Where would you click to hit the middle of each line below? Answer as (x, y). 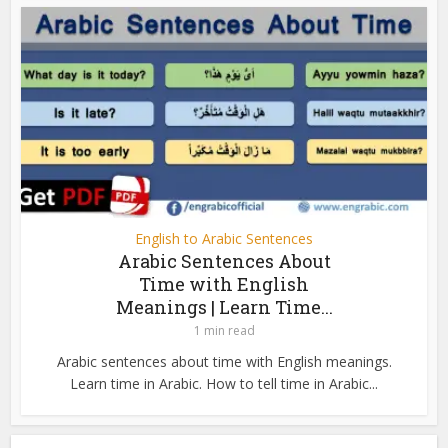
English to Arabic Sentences (224, 239)
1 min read (224, 331)
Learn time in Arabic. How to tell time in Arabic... (224, 384)
